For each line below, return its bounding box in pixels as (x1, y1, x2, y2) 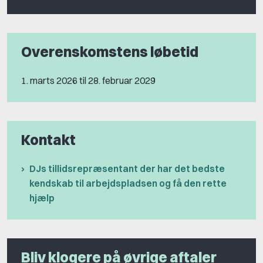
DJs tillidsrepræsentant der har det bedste (29, 163, 225, 175)
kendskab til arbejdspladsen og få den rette (29, 177, 227, 190)
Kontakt (21, 131, 76, 149)
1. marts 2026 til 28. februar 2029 (21, 75, 156, 87)
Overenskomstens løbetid (21, 43, 198, 61)
